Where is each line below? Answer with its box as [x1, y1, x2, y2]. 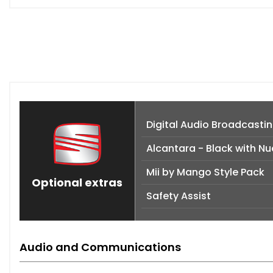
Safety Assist [146, 189, 211, 204]
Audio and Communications [19, 239, 181, 255]
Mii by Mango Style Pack [146, 165, 264, 180]
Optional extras [32, 175, 122, 191]
